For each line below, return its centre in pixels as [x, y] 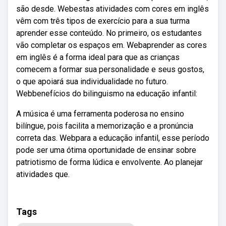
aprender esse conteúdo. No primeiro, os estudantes [109, 33]
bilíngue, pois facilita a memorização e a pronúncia [105, 126]
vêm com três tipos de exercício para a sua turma [103, 21]
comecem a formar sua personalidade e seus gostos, [110, 69]
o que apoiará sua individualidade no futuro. [92, 81]
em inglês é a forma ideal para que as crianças [98, 57]
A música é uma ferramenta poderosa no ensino [100, 114]
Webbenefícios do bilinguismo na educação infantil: [107, 94]
